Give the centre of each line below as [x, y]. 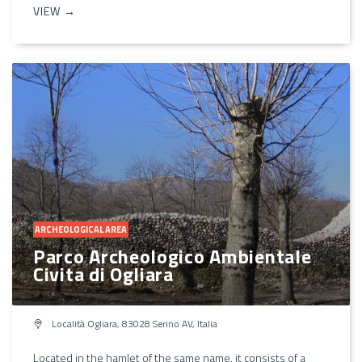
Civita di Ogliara [103, 274]
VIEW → [55, 11]
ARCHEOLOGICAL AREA [81, 229]
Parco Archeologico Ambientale [173, 256]
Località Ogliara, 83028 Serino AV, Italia [133, 323]
